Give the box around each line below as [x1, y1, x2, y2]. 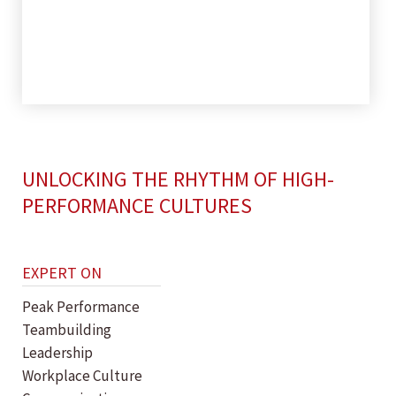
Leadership [22, 343, 93, 362]
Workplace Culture [22, 366, 142, 385]
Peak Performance [22, 297, 140, 316]
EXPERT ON [22, 263, 102, 283]
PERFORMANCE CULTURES [22, 192, 252, 219]
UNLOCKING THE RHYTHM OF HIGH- [22, 165, 334, 193]
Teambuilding [22, 320, 111, 339]
